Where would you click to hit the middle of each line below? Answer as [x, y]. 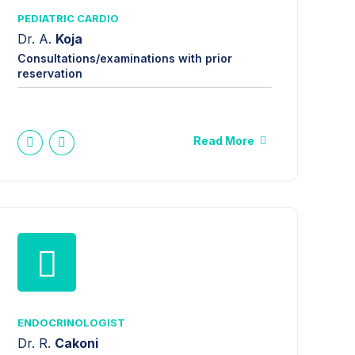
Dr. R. [36, 343]
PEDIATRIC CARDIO [69, 19]
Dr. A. [37, 38]
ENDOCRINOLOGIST [72, 323]
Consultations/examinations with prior [125, 59]
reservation [50, 74]
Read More [224, 141]
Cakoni [77, 343]
